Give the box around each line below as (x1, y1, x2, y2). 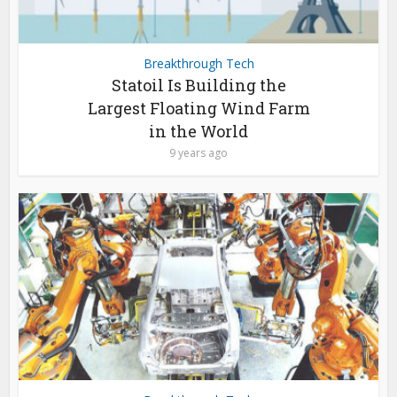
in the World (149, 120, 248, 142)
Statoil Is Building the (111, 74, 286, 96)
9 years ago (169, 144, 228, 160)
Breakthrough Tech (143, 54, 254, 72)
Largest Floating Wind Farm (87, 97, 310, 119)
